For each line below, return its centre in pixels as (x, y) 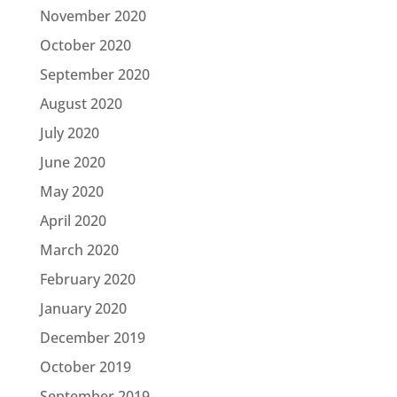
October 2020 (85, 45)
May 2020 (71, 191)
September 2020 (94, 74)
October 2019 (85, 366)
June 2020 (72, 162)
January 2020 (83, 308)
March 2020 (79, 249)
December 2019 (92, 337)
